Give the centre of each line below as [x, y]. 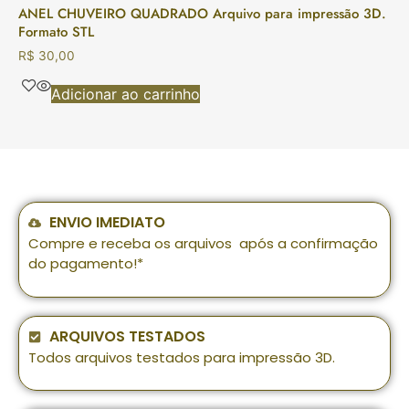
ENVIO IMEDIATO [107, 223]
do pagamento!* [86, 264]
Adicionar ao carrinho [126, 94]
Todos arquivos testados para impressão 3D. [182, 357]
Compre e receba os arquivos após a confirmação [203, 244]
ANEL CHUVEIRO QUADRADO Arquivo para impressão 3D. [202, 14]
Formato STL [56, 32]
